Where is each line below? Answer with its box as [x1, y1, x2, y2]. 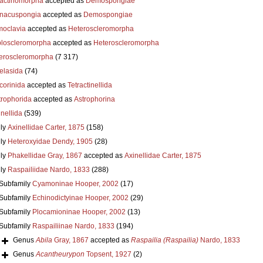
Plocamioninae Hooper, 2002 [32, 207, 126, 216]
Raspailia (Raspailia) [130, 235, 198, 244]
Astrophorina [73, 95, 115, 103]
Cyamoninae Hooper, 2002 [32, 179, 119, 188]
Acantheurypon [35, 249, 85, 258]
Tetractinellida [67, 80, 112, 89]
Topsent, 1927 [84, 249, 131, 258]
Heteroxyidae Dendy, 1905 [7, 137, 93, 146]
